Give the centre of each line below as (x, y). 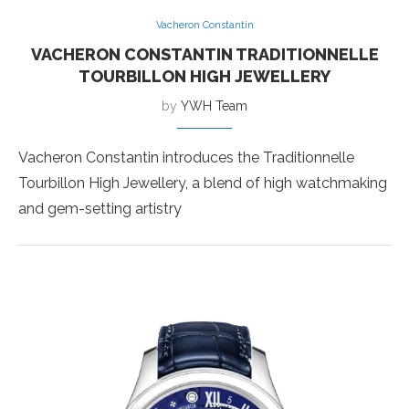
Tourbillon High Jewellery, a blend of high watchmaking (203, 183)
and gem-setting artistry (100, 209)
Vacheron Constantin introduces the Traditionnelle (186, 157)
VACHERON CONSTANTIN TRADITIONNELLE (204, 54)
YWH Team (214, 106)
